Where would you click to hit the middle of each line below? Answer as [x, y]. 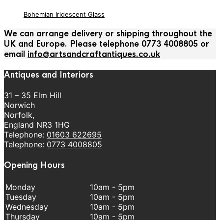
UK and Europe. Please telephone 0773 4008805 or [107, 44]
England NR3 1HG [37, 125]
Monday [20, 187]
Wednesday [27, 206]
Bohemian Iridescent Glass [64, 14]
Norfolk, [19, 115]
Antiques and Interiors [49, 75]
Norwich [19, 105]
